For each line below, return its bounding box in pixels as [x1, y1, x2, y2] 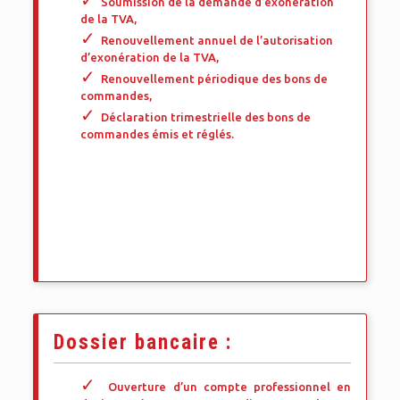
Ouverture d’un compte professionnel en [108, 380, 351, 393]
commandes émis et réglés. [80, 128, 235, 140]
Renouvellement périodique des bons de [101, 72, 329, 85]
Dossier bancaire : [54, 330, 233, 354]
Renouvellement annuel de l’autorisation [101, 34, 334, 46]
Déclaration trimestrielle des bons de [101, 111, 312, 123]
